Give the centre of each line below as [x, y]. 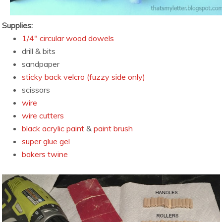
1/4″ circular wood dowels [68, 38]
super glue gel [46, 141]
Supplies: [18, 26]
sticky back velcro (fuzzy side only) [84, 77]
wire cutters [43, 116]
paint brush [113, 129]
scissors [36, 90]
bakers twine [45, 154]
